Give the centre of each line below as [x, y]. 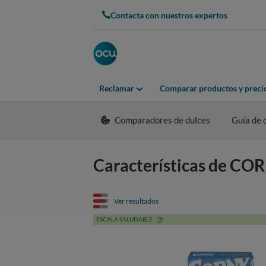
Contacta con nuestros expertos [169, 15]
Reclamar [117, 88]
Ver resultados [136, 201]
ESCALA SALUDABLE [124, 219]
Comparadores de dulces [162, 120]
